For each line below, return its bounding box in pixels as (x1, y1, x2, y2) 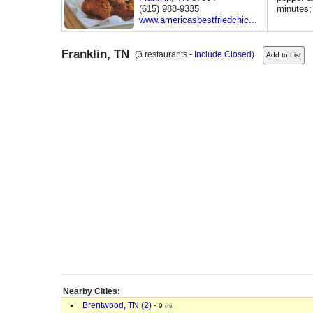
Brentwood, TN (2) (82, 300, 152, 310)
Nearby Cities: (63, 286, 120, 296)
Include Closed (194, 50, 252, 59)
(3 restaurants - (131, 50, 194, 59)
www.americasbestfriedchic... (139, 15, 257, 25)
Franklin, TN (61, 48, 129, 61)
